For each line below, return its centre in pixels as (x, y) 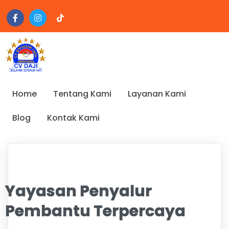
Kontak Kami (73, 118)
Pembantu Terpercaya (95, 211)
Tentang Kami (82, 94)
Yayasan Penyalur (78, 191)
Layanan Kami (157, 94)
